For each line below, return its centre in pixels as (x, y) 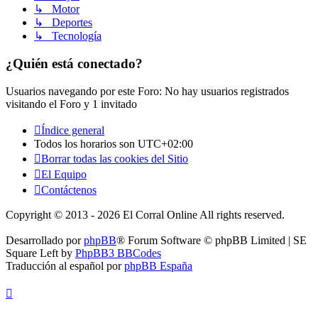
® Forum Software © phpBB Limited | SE (212, 240)
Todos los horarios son (86, 143)
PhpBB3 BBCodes (118, 253)
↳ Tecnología (68, 36)
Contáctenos (69, 190)
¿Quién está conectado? (74, 63)
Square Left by (40, 253)
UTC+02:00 (165, 143)
